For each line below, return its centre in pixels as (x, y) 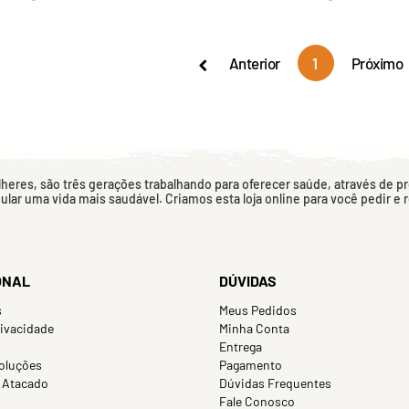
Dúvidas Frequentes (275, 383)
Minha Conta (254, 328)
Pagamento (251, 365)
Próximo (377, 63)
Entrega (241, 346)
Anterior (254, 63)
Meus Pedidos (258, 310)
